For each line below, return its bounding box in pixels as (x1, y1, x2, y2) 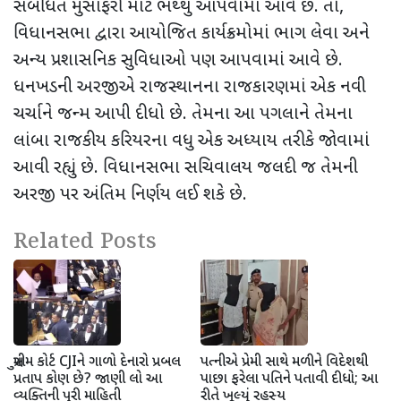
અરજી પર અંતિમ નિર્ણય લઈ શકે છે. (13, 183, 247, 207)
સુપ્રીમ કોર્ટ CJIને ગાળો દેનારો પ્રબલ (13, 353, 181, 372)
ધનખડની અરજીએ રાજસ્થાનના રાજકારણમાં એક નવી (13, 75, 366, 99)
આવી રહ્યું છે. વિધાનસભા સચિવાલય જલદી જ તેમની (13, 156, 358, 180)
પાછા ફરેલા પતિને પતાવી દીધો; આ (200, 370, 378, 389)
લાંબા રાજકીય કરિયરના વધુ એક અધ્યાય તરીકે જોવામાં (13, 129, 370, 153)
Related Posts (13, 226, 157, 258)
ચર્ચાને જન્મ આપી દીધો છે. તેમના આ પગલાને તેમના (13, 102, 353, 126)
